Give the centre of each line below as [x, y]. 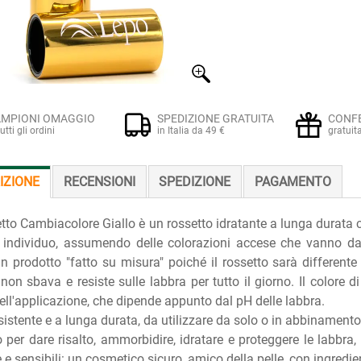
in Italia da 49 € [191, 131]
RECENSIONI [99, 182]
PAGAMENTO [293, 182]
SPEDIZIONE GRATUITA [216, 118]
